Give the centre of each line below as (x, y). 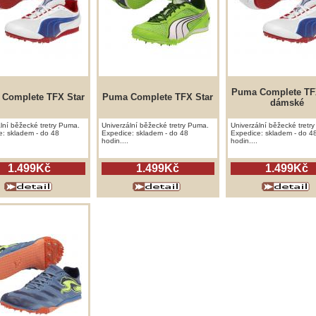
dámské (287, 103)
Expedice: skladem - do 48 (145, 133)
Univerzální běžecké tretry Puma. (155, 125)
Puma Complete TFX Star (158, 97)
